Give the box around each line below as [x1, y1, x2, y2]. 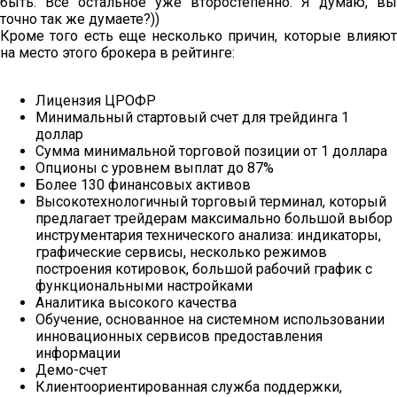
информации [35, 345, 121, 362]
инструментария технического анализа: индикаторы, [35, 227, 381, 245]
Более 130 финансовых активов [35, 176, 251, 194]
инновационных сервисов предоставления [35, 328, 323, 346]
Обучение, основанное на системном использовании [35, 311, 385, 329]
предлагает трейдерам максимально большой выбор [35, 210, 393, 228]
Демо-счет [35, 362, 107, 379]
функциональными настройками [35, 277, 253, 295]
